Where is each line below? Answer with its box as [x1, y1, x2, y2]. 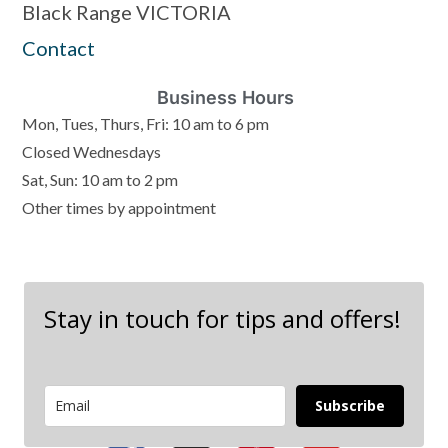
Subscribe [315, 396, 385, 416]
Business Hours [156, 87, 294, 109]
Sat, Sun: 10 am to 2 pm [22, 170, 179, 190]
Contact [22, 36, 96, 61]
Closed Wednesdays [22, 142, 162, 162]
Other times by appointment [22, 198, 217, 218]
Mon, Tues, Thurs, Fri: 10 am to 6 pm [22, 114, 270, 134]
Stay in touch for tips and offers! [44, 302, 401, 336]
